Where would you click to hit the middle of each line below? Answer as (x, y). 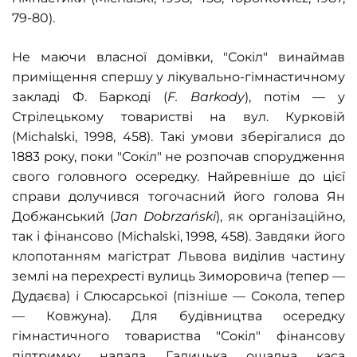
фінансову (303, 336)
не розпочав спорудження (253, 157)
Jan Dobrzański (165, 216)
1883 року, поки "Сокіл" (87, 157)
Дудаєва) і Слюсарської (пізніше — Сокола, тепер (178, 296)
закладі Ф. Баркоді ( (90, 97)
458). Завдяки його (283, 236)
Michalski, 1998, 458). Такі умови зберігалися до (180, 137)
